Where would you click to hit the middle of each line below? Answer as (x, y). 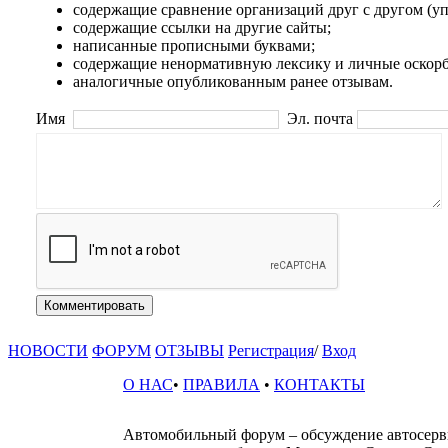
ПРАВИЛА (221, 384)
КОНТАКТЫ (319, 384)
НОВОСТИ (48, 350)
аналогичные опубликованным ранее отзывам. (233, 81)
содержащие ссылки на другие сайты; (202, 27)
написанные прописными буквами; (194, 45)
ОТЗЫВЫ (189, 350)
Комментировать (94, 305)
